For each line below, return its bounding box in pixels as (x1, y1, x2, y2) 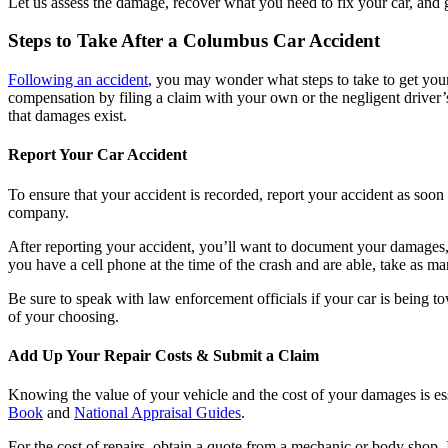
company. (8, 203, 69, 221)
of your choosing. (8, 307, 119, 325)
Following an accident (8, 71, 148, 89)
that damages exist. (8, 107, 127, 125)
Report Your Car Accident (8, 146, 187, 164)
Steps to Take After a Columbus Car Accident (8, 30, 380, 52)
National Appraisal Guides (74, 404, 241, 422)
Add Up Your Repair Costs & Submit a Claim (8, 346, 319, 364)
